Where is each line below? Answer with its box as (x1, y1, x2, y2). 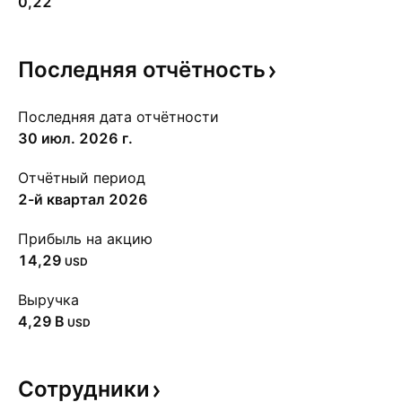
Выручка (18, 291, 79, 309)
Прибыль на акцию (18, 230, 153, 248)
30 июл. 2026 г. (18, 129, 133, 147)
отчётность (143, 57, 266, 83)
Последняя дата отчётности (18, 108, 219, 126)
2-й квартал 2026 (18, 190, 148, 208)
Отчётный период (18, 169, 145, 187)
